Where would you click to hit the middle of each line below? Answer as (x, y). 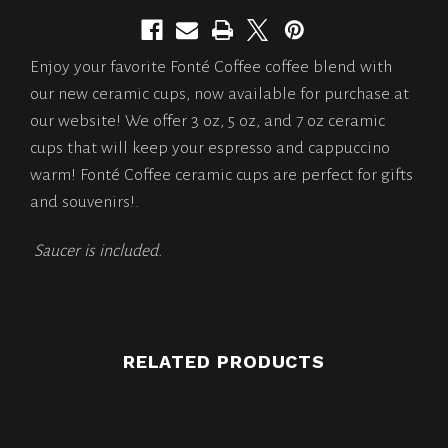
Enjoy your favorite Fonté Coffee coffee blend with (211, 66)
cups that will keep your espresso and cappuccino (210, 147)
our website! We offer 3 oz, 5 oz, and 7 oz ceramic (207, 120)
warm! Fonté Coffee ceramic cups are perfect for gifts (221, 174)
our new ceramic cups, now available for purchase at (219, 93)
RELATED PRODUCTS (224, 361)
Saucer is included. (98, 251)
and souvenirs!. (84, 201)
